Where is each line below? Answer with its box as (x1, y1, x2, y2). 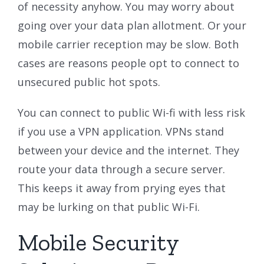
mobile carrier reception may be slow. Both (18, 37, 239, 51)
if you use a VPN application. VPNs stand (18, 124, 224, 138)
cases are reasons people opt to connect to (18, 55, 239, 70)
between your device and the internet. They (18, 143, 239, 157)
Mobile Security (18, 227, 179, 256)
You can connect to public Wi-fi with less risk (18, 105, 245, 120)
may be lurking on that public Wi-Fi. (18, 199, 200, 214)
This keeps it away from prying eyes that (18, 180, 226, 195)
